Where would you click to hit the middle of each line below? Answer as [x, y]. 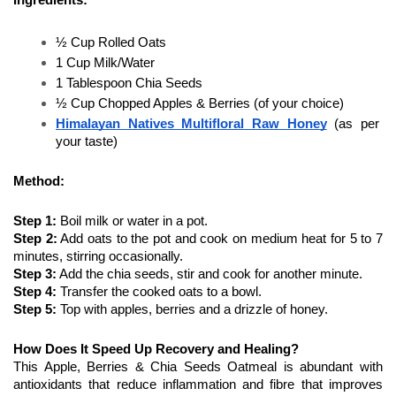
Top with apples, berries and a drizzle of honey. [194, 309]
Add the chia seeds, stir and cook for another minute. [211, 274]
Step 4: [35, 291]
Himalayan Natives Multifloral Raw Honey [191, 123]
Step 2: [35, 238]
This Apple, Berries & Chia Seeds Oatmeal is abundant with [198, 366]
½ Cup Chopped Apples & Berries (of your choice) [200, 103]
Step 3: [35, 274]
